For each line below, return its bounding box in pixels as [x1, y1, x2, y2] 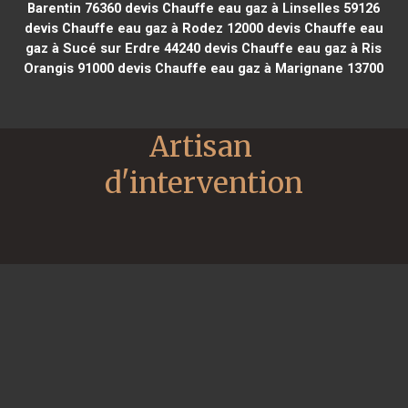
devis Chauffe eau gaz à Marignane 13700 [114, 59, 384, 76]
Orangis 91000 [24, 59, 115, 76]
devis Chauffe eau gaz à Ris [200, 39, 382, 56]
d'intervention [105, 164, 303, 201]
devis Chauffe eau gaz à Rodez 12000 [24, 19, 263, 36]
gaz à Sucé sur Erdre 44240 [25, 39, 201, 56]
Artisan [149, 127, 252, 165]
